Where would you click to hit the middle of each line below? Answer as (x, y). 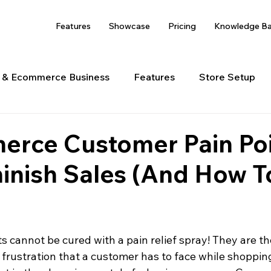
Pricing (182, 26)
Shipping (102, 125)
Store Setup (227, 77)
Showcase (129, 26)
